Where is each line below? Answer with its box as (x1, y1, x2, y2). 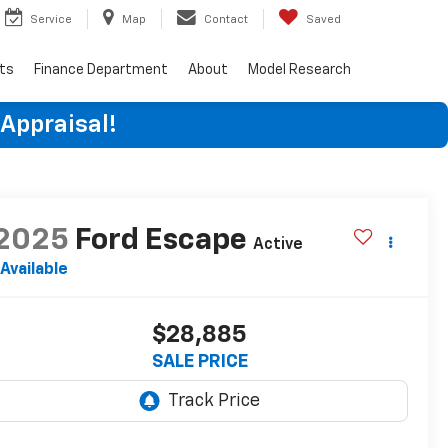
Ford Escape (74, 226, 247, 257)
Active (252, 237, 303, 254)
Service (30, 13, 72, 25)
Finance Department (34, 62, 168, 77)
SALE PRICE (151, 353, 248, 372)
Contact (204, 13, 248, 25)
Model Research (248, 62, 351, 77)
